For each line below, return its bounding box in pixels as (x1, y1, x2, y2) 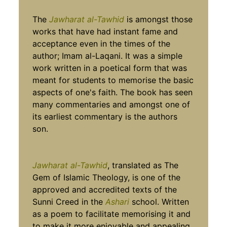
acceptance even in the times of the (32, 38, 171, 49)
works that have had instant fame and (32, 26, 178, 36)
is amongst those (124, 14, 193, 24)
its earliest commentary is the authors (32, 111, 178, 122)
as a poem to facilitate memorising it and (32, 208, 191, 219)
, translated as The (107, 160, 179, 170)
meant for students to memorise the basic (32, 74, 194, 85)
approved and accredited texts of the (32, 184, 177, 195)
